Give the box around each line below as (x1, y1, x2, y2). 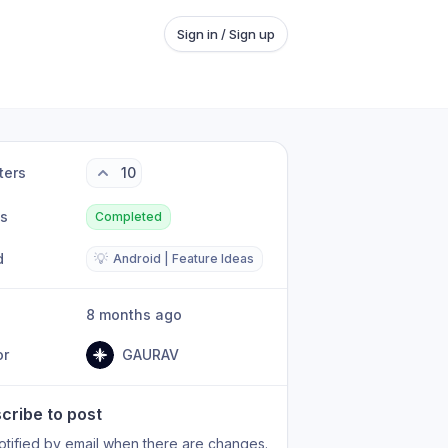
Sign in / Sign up (177, 26, 275, 42)
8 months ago (95, 306, 183, 323)
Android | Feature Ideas (113, 251, 255, 266)
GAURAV (122, 346, 180, 363)
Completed (95, 209, 163, 224)
